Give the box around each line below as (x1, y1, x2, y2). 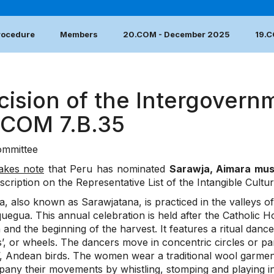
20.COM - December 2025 (123, 29, 230, 40)
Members (60, 29, 98, 40)
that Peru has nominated (44, 163, 169, 176)
